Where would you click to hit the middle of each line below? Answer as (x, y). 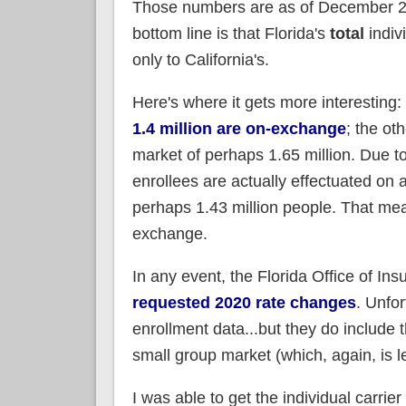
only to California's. (200, 60)
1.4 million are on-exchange (239, 129)
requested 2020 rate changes (244, 303)
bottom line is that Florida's (231, 34)
